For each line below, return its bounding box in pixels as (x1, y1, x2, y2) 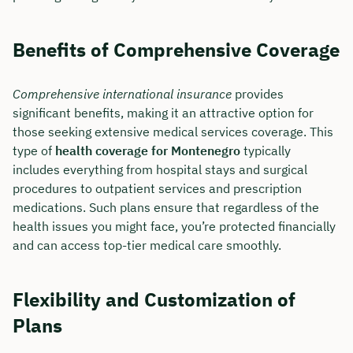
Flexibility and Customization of (13, 286, 295, 312)
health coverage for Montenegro (55, 142, 240, 158)
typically (240, 142, 291, 158)
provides (232, 85, 284, 102)
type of (13, 142, 55, 158)
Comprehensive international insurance (13, 85, 232, 102)
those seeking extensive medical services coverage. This (13, 123, 333, 139)
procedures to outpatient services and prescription (13, 180, 302, 196)
